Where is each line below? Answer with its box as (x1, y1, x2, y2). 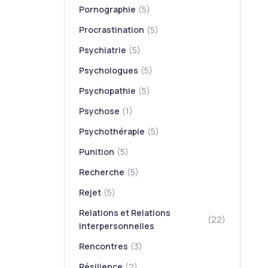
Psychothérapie (79, 126, 145, 137)
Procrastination (79, 24, 145, 35)
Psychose (79, 105, 120, 117)
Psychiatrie (79, 44, 127, 56)
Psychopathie (79, 85, 136, 96)
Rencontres (79, 240, 129, 252)
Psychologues (79, 65, 139, 76)
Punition (79, 146, 115, 157)
